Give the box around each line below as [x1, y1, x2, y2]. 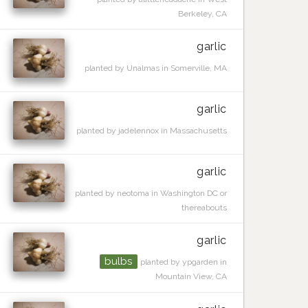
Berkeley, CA [177, 8, 227, 19]
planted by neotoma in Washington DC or [74, 188, 227, 198]
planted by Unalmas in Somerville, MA [84, 63, 227, 74]
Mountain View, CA [155, 272, 227, 282]
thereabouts [181, 202, 227, 212]
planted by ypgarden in [140, 257, 227, 267]
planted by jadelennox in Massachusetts [76, 126, 227, 136]
